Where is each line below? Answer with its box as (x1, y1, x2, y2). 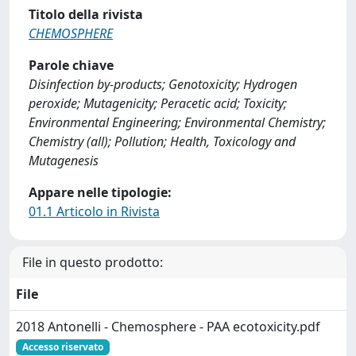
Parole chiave (29, 56, 114, 74)
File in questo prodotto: (22, 253, 163, 271)
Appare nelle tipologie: (29, 184, 172, 201)
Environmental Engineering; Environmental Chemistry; (29, 114, 326, 131)
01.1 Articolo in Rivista (29, 203, 160, 220)
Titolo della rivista (29, 6, 143, 23)
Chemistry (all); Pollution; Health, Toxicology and (29, 133, 296, 150)
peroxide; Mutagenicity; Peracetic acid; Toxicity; (29, 95, 287, 112)
